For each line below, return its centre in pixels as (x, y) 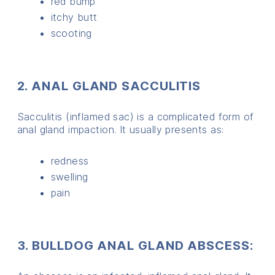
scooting (71, 33)
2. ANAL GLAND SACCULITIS (109, 86)
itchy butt (74, 17)
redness (70, 161)
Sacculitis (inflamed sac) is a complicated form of (135, 116)
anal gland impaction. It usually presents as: (120, 129)
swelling (69, 176)
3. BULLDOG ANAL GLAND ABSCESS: (135, 245)
